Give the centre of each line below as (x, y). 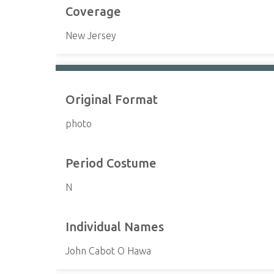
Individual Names (115, 227)
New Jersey (91, 35)
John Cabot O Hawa (109, 251)
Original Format (112, 99)
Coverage (94, 11)
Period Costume (111, 163)
